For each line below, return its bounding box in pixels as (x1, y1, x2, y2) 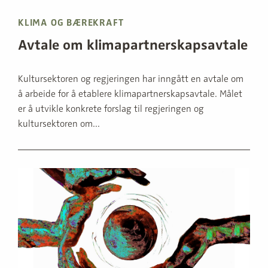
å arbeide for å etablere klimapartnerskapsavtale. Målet (18, 87, 242, 100)
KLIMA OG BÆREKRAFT (18, 16, 124, 29)
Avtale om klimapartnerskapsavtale (18, 35, 248, 54)
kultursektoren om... (18, 117, 100, 130)
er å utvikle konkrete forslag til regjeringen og (18, 102, 204, 115)
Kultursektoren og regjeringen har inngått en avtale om (18, 72, 243, 85)
